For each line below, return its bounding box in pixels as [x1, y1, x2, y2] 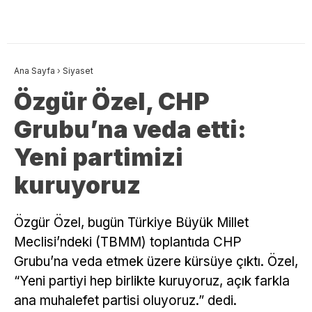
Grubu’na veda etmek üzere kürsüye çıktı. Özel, [14, 253, 298, 270]
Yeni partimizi [14, 142, 183, 171]
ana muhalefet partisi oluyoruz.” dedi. [14, 292, 237, 309]
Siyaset [63, 65, 93, 76]
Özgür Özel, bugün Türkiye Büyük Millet [14, 214, 249, 231]
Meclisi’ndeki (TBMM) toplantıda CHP [14, 233, 242, 250]
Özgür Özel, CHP [14, 86, 210, 116]
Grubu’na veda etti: [14, 114, 247, 143]
